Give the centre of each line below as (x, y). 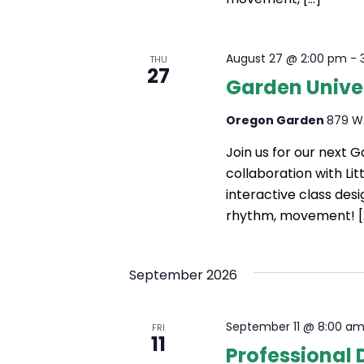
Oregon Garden (277, 121)
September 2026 (183, 275)
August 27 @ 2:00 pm (287, 59)
